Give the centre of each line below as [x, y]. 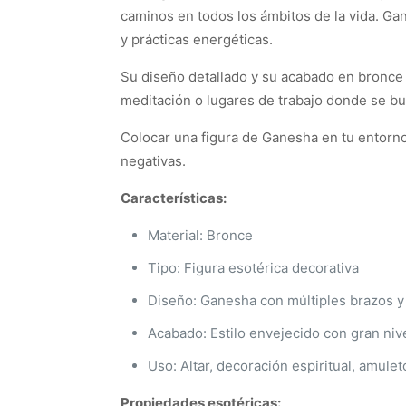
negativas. [153, 161]
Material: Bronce [200, 235]
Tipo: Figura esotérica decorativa [253, 268]
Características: [174, 198]
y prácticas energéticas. [197, 39]
